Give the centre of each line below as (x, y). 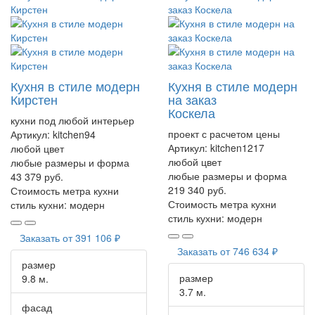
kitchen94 (74, 134)
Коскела (192, 112)
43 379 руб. (37, 176)
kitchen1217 (237, 147)
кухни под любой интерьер (72, 120)
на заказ (192, 99)
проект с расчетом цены (224, 133)
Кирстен (34, 99)
